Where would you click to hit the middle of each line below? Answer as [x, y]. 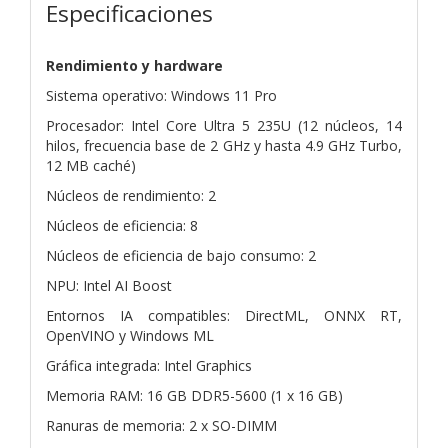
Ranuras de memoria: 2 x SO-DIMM [161, 425]
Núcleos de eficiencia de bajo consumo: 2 [181, 255]
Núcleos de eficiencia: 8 [122, 225]
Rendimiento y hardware [134, 65]
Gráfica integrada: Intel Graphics [149, 365]
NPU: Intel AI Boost [109, 285]
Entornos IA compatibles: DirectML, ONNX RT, [224, 315]
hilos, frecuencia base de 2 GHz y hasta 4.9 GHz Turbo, [224, 145]
